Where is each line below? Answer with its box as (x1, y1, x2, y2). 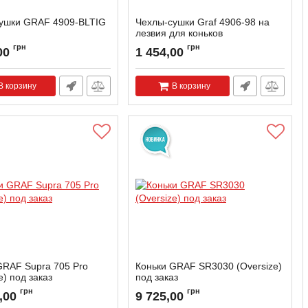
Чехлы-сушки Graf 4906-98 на (135, 16, 269, 27)
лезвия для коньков (135, 27, 223, 38)
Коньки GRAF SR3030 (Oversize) (135, 261, 282, 272)
